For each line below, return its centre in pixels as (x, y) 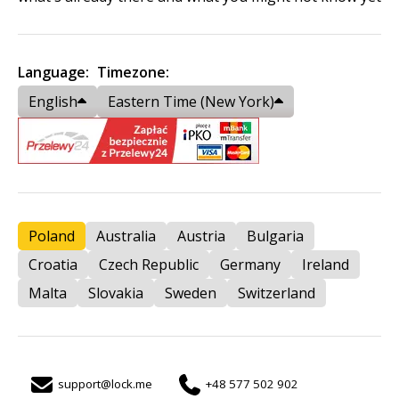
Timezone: (133, 72)
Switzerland (277, 293)
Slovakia (116, 293)
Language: (53, 72)
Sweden (191, 293)
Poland (52, 236)
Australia (126, 236)
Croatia (53, 264)
